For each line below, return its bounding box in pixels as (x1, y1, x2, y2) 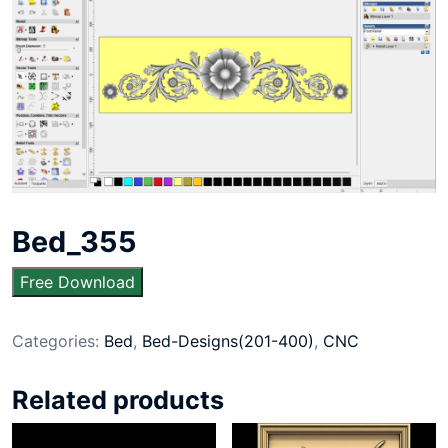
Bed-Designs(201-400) (142, 330, 314, 351)
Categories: (12, 330, 104, 351)
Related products (12, 384, 224, 415)
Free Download (20, 271, 135, 292)
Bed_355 (12, 223, 137, 259)
